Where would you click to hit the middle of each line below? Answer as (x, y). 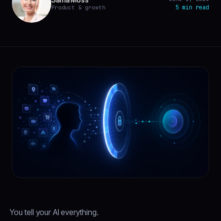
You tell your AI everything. (54, 212)
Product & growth (78, 7)
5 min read (192, 7)
